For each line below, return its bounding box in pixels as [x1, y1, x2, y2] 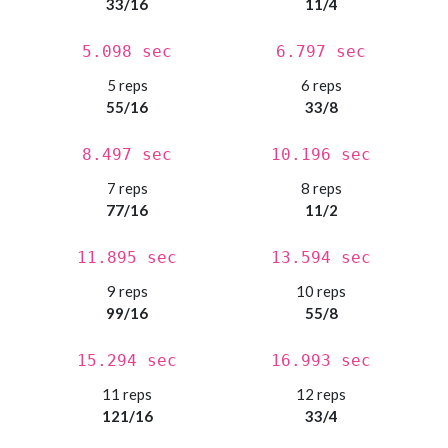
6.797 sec [276, 42, 366, 62]
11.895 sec [77, 248, 177, 268]
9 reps [106, 282, 148, 301]
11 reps [102, 385, 152, 404]
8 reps [300, 179, 342, 198]
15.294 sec [77, 351, 177, 371]
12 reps [296, 385, 346, 404]
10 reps [296, 282, 346, 301]
